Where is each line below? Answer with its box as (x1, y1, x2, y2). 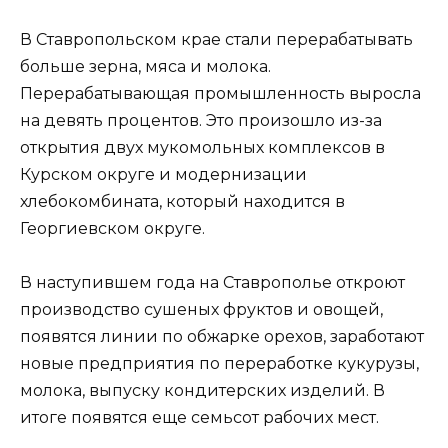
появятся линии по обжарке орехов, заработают (20, 327, 424, 347)
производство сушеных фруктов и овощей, (20, 300, 383, 320)
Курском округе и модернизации (20, 165, 307, 185)
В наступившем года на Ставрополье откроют (20, 273, 405, 293)
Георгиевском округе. (20, 219, 209, 239)
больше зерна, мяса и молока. (20, 57, 271, 77)
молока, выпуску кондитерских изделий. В (20, 381, 385, 401)
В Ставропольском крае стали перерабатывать (20, 30, 413, 50)
